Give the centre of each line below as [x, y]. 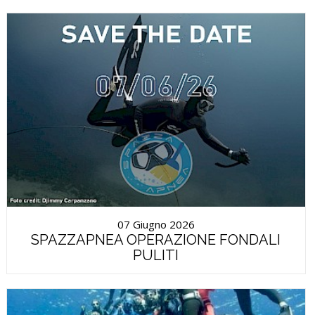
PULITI [156, 255]
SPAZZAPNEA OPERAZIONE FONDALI [156, 239]
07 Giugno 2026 [156, 224]
